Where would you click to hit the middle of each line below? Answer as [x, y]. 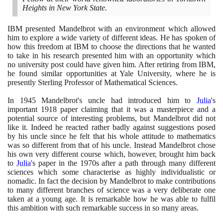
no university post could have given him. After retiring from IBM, [111, 64]
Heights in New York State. [65, 7]
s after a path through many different [156, 163]
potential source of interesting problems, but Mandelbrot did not [111, 118]
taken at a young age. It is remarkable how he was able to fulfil [111, 199]
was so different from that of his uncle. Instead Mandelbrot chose [111, 145]
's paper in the [55, 163]
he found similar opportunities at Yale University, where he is [111, 73]
